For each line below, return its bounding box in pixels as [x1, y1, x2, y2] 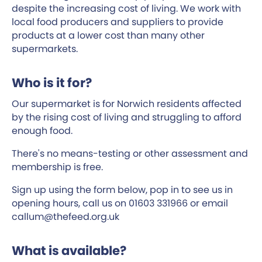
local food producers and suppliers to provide [12, 15, 223, 29]
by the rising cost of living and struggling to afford [12, 111, 242, 124]
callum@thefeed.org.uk [12, 210, 119, 223]
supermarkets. [12, 42, 78, 56]
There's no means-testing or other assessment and [12, 147, 248, 160]
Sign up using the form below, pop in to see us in [12, 183, 233, 196]
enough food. [12, 124, 73, 137]
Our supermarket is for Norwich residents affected [12, 97, 242, 111]
